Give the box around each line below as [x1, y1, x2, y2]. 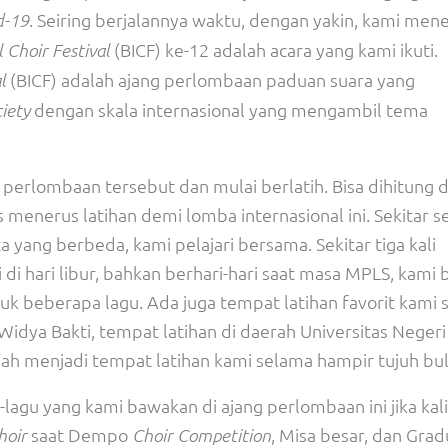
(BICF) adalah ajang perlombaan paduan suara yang [6, 68, 415, 91]
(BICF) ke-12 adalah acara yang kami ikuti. [110, 38, 438, 61]
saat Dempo [27, 423, 128, 446]
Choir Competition [128, 424, 271, 446]
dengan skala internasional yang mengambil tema [30, 98, 428, 121]
